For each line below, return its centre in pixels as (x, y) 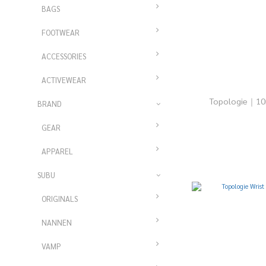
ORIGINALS (60, 199)
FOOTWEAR (61, 32)
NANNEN (57, 222)
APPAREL (57, 151)
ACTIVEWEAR (64, 80)
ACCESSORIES (64, 56)
